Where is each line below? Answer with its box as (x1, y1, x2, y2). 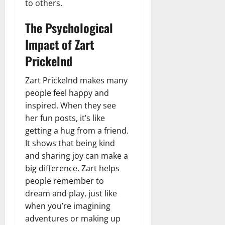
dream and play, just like (25, 187, 117, 199)
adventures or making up (25, 212, 121, 224)
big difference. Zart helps (25, 162, 120, 174)
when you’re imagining (25, 200, 110, 211)
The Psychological (25, 18, 113, 37)
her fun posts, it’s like (25, 112, 105, 124)
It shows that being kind (25, 137, 115, 149)
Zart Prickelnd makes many (25, 74, 128, 86)
